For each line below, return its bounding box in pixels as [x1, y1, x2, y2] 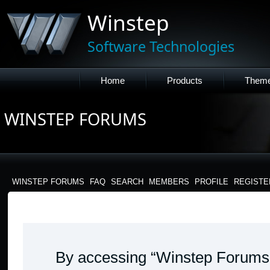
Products [167, 75, 203, 86]
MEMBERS [149, 177, 189, 186]
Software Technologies [87, 36, 234, 56]
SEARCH [111, 177, 143, 186]
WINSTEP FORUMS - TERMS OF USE [26, 208, 165, 217]
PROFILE [195, 177, 228, 186]
